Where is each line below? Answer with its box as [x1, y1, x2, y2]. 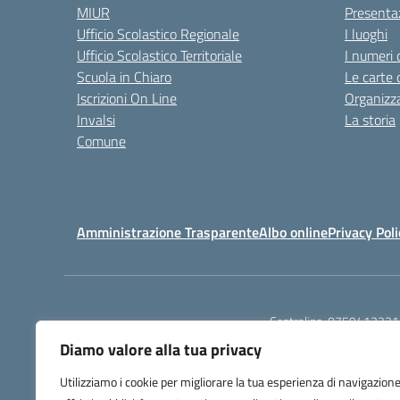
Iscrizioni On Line [77, 87, 177, 109]
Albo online [259, 221, 328, 243]
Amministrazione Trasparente [77, 221, 259, 243]
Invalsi [77, 109, 115, 130]
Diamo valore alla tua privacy [60, 337, 262, 362]
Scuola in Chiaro [77, 66, 171, 87]
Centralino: [269, 312, 328, 330]
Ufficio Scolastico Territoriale [77, 45, 242, 66]
